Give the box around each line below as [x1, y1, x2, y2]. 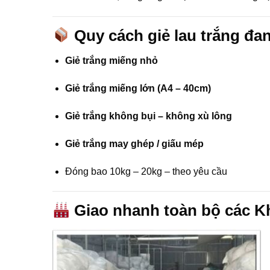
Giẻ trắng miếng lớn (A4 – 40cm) [64, 83, 211, 94]
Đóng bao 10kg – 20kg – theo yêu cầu [64, 166, 227, 177]
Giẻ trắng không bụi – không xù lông [64, 110, 232, 121]
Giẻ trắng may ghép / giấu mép [64, 138, 204, 149]
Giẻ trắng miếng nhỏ [64, 55, 158, 66]
